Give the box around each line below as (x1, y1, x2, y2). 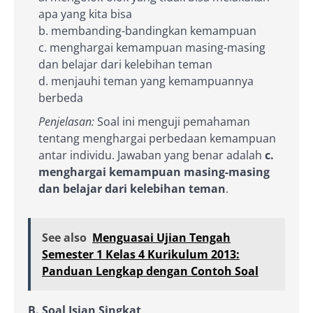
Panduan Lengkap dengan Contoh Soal (42, 263, 259, 279)
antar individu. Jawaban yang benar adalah (38, 147, 265, 163)
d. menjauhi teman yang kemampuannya (38, 73, 254, 89)
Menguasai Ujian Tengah (92, 229, 231, 245)
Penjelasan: (38, 113, 94, 129)
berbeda (38, 89, 83, 105)
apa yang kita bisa (38, 6, 132, 22)
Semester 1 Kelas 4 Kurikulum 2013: (42, 246, 240, 262)
